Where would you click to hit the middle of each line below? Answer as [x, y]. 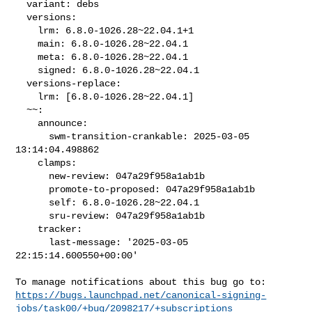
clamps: [27, 163]
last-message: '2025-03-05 [32, 242]
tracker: [27, 229]
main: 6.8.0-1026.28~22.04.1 [27, 44]
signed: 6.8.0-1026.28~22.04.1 [27, 70]
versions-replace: [21, 83]
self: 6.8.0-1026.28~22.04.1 [32, 202]
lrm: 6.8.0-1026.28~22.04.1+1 [27, 30]
